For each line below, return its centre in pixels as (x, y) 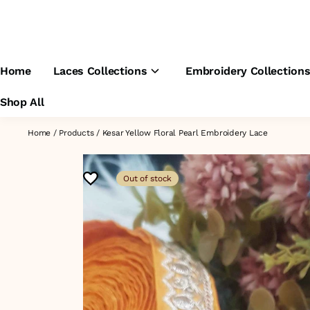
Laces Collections (100, 71)
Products (76, 133)
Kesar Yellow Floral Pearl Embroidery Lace (185, 133)
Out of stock (148, 179)
